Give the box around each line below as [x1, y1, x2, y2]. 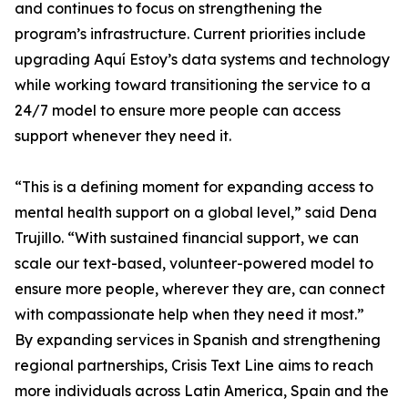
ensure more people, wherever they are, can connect [15, 280, 385, 299]
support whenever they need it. [15, 127, 231, 146]
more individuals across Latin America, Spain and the [15, 382, 389, 401]
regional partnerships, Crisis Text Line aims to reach [15, 356, 373, 375]
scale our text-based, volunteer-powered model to [15, 254, 373, 273]
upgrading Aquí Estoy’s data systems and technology [15, 50, 390, 69]
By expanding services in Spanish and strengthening [15, 331, 381, 350]
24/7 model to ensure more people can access [15, 101, 341, 120]
